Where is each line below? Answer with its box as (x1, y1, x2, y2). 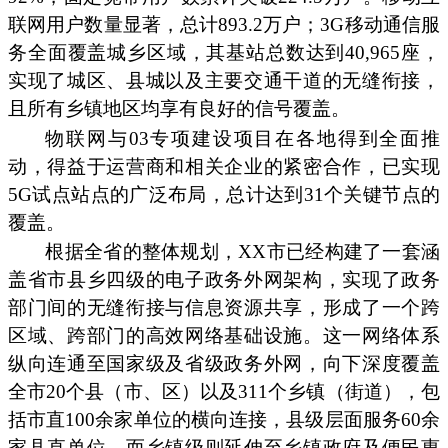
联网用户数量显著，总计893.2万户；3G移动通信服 (8, 14, 440, 36)
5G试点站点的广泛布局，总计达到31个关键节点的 (8, 183, 440, 205)
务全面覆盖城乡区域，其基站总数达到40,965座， (8, 42, 440, 64)
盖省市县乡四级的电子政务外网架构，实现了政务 (8, 268, 440, 290)
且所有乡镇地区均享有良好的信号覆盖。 (8, 98, 350, 120)
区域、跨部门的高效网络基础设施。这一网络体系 (8, 324, 440, 346)
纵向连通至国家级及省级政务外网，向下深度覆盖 (8, 352, 440, 374)
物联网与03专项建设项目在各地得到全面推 (45, 127, 440, 149)
